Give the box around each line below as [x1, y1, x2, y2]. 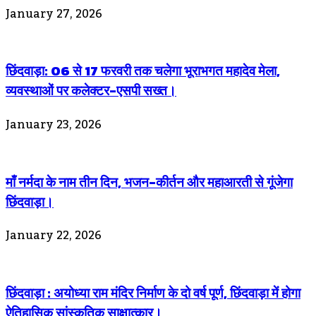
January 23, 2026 [6, 114, 102, 136]
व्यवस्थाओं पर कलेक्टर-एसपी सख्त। [6, 80, 176, 101]
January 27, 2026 [6, 2, 102, 25]
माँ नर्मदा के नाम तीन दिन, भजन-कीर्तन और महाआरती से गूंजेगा [6, 171, 293, 192]
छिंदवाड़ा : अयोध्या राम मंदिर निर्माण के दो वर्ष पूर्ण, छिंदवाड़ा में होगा [6, 283, 300, 303]
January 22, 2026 [6, 224, 102, 248]
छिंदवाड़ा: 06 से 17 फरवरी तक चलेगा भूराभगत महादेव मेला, [6, 61, 280, 81]
